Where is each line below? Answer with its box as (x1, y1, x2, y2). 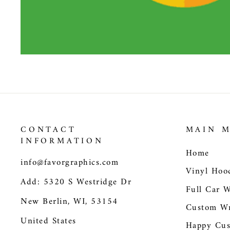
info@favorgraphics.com (21, 155, 119, 170)
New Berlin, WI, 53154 (21, 194, 118, 209)
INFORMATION (21, 134, 104, 148)
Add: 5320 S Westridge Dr (21, 175, 131, 190)
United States (21, 214, 76, 229)
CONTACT (21, 123, 76, 137)
